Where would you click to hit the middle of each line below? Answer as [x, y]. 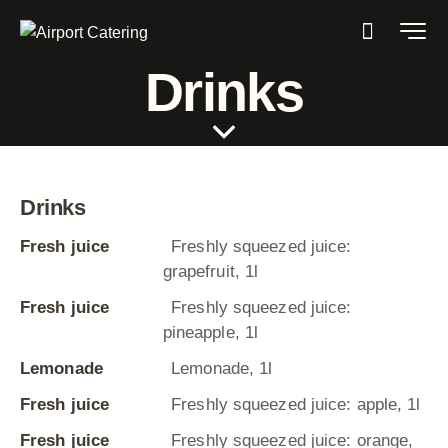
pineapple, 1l [210, 333]
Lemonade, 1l [222, 369]
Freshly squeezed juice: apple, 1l [296, 405]
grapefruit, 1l [210, 272]
